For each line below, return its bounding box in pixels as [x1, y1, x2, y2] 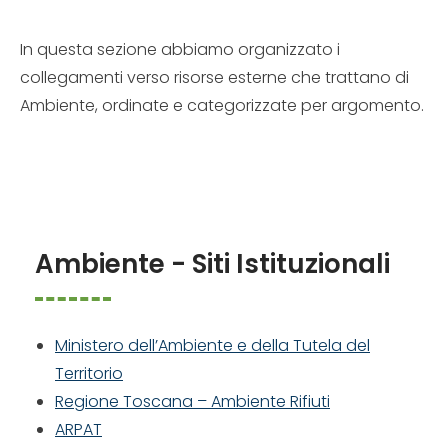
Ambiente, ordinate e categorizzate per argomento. [20, 93, 424, 117]
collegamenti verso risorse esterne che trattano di [20, 65, 409, 89]
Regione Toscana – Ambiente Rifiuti [55, 390, 330, 413]
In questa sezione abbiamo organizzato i [20, 37, 340, 61]
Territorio [55, 362, 123, 385]
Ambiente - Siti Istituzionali [35, 246, 390, 282]
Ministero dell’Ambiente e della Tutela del [55, 334, 370, 357]
